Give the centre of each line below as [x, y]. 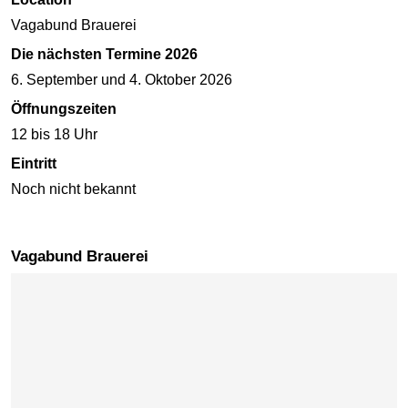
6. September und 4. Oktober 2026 [122, 80]
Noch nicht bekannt [73, 189]
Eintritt [34, 164]
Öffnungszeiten [64, 109]
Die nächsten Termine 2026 [104, 55]
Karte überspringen [73, 284]
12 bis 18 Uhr [54, 135]
